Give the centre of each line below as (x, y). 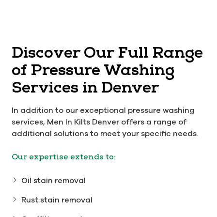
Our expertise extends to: (64, 157)
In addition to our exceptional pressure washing (103, 110)
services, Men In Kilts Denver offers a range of (99, 122)
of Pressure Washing (93, 70)
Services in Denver (85, 88)
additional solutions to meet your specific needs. (105, 133)
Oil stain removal (54, 180)
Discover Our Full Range (107, 53)
